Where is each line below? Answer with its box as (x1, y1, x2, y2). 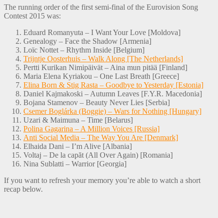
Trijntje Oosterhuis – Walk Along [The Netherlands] (23, 54, 183, 63)
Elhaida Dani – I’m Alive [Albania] (23, 142, 132, 150)
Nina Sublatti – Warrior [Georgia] (23, 159, 127, 168)
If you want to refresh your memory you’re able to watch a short (4, 176, 200, 184)
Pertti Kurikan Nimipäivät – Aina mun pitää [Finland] (23, 63, 187, 72)
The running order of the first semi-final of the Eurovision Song (4, 2, 198, 11)
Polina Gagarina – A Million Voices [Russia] (23, 124, 160, 133)
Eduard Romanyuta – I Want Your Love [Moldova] (23, 28, 181, 36)
